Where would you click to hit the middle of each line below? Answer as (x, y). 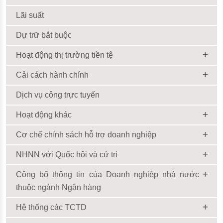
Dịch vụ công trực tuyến (58, 95)
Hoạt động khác (44, 114)
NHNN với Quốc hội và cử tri (67, 154)
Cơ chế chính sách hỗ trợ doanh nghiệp (86, 134)
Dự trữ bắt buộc (44, 35)
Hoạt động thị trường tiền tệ (64, 55)
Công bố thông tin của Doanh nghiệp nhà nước (108, 174)
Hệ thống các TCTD (51, 207)
